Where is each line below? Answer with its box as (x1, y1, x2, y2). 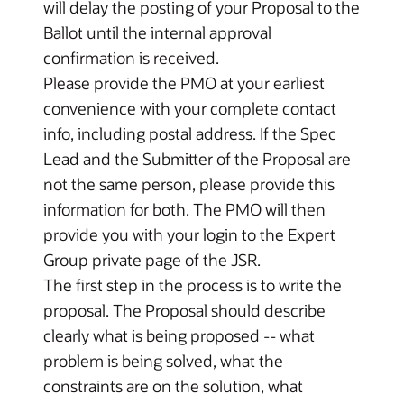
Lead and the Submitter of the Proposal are (43, 148, 351, 170)
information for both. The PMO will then (43, 198, 326, 220)
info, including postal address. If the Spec (43, 123, 336, 144)
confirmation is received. (43, 47, 219, 69)
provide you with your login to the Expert (43, 224, 335, 245)
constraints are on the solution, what (43, 375, 303, 397)
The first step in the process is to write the (43, 274, 342, 296)
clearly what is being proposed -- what (43, 325, 315, 346)
